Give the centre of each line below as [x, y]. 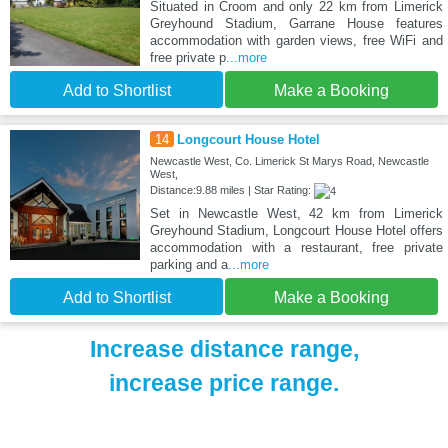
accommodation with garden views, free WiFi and [296, 40]
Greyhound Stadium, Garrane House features [296, 23]
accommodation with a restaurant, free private [296, 247]
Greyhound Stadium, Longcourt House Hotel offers [296, 230]
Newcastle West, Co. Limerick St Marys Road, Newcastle [289, 160]
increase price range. [224, 382]
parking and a [188, 264]
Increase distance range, [224, 348]
